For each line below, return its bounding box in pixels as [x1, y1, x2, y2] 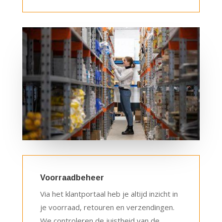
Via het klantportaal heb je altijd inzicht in [40, 189, 178, 199]
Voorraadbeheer [40, 173, 104, 182]
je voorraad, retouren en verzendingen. [40, 202, 174, 213]
